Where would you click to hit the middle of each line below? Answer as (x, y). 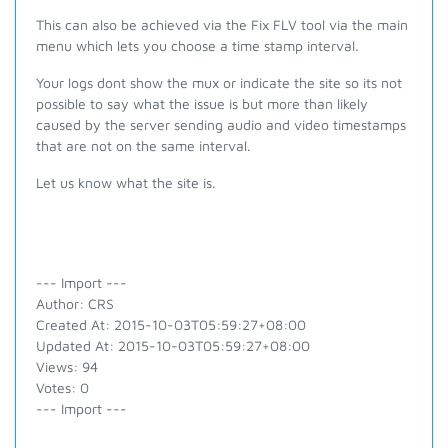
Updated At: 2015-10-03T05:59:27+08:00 (173, 345)
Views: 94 (67, 366)
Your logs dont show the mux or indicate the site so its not (219, 82)
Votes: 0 (62, 387)
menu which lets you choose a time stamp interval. (197, 45)
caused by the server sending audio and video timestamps (221, 124)
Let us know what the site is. (126, 182)
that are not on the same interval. (143, 145)
